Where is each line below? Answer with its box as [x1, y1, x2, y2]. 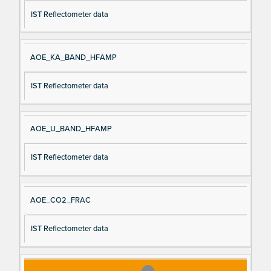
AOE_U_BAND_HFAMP [30, 124, 112, 134]
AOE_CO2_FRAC [30, 195, 91, 206]
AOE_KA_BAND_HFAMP [30, 53, 117, 63]
